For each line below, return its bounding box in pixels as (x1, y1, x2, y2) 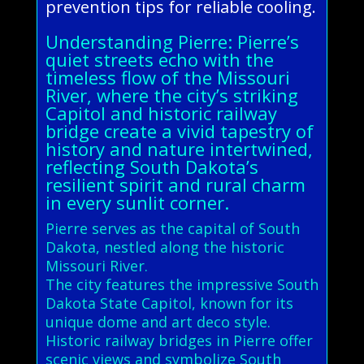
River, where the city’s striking (45, 82, 298, 107)
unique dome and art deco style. (45, 311, 271, 331)
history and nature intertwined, (45, 136, 313, 161)
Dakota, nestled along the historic (45, 236, 284, 257)
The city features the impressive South (45, 274, 318, 294)
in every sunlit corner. (45, 189, 229, 214)
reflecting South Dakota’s (45, 154, 258, 179)
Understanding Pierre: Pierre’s (45, 28, 299, 54)
